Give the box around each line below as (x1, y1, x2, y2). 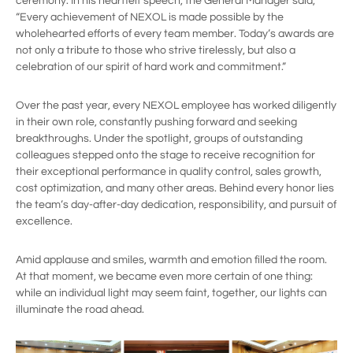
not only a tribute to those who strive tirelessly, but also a (16, 45, 295, 57)
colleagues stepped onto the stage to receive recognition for (16, 150, 315, 162)
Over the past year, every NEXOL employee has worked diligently (16, 100, 336, 112)
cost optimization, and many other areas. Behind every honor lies (16, 183, 334, 195)
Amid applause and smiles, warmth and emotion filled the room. (16, 255, 327, 266)
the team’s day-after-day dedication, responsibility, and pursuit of (16, 199, 336, 211)
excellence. (16, 216, 72, 228)
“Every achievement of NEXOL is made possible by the (16, 12, 284, 24)
